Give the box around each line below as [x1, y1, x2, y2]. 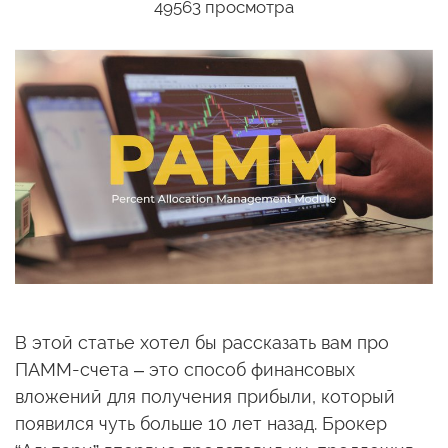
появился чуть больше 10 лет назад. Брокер [15, 413, 387, 435]
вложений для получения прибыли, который [15, 386, 395, 408]
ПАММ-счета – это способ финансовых [15, 359, 355, 381]
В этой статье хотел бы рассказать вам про [15, 332, 389, 354]
